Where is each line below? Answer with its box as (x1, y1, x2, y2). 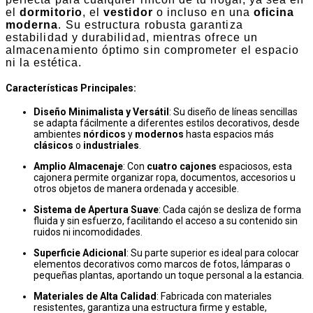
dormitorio (20, 6, 82, 18)
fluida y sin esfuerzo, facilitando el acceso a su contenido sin (34, 215, 298, 227)
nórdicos (83, 129, 126, 140)
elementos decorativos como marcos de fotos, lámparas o (34, 259, 291, 270)
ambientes (34, 129, 83, 140)
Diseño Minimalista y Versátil (34, 106, 169, 118)
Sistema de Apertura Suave (34, 204, 159, 216)
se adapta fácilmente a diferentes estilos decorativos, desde (34, 117, 300, 129)
